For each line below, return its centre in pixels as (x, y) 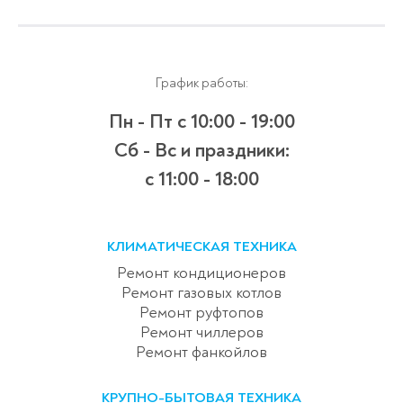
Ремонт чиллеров (201, 332)
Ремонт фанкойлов (201, 352)
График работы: (201, 83)
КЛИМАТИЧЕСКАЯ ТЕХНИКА (201, 246)
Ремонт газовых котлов (201, 292)
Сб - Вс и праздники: (201, 150)
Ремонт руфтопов (201, 312)
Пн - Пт (143, 121)
